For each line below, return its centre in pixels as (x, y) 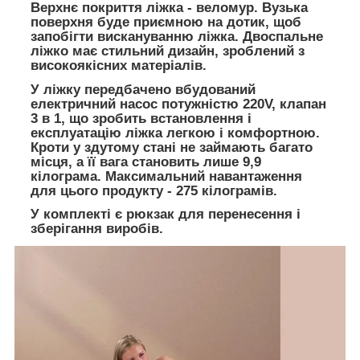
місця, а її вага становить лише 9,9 (146, 162)
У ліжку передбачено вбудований (143, 89)
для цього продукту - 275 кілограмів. (154, 190)
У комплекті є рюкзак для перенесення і (166, 215)
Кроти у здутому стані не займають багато (172, 147)
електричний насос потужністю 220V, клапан (178, 104)
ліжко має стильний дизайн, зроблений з (168, 51)
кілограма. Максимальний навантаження (166, 176)
